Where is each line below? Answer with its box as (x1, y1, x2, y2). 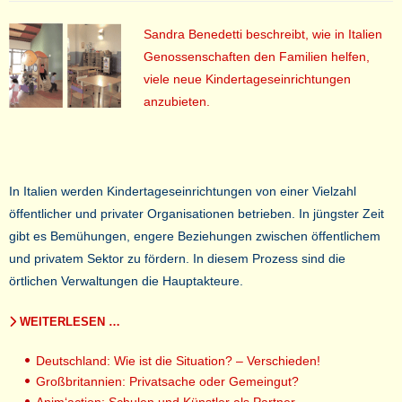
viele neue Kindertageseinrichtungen (144, 72, 351, 86)
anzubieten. (144, 94, 210, 109)
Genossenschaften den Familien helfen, (144, 49, 370, 64)
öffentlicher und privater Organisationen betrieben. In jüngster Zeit (9, 206, 384, 221)
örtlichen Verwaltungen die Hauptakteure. (9, 274, 243, 288)
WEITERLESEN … (16, 315, 120, 328)
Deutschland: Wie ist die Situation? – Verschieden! (36, 354, 320, 368)
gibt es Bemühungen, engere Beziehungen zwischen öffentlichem (9, 229, 380, 243)
